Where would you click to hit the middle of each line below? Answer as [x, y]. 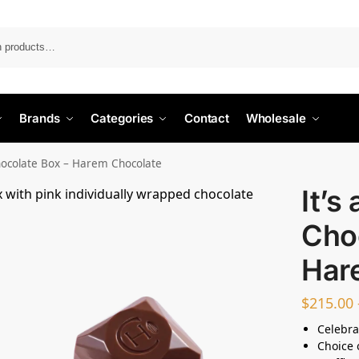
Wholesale [276, 118]
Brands [40, 118]
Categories [122, 118]
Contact [207, 118]
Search [341, 34]
